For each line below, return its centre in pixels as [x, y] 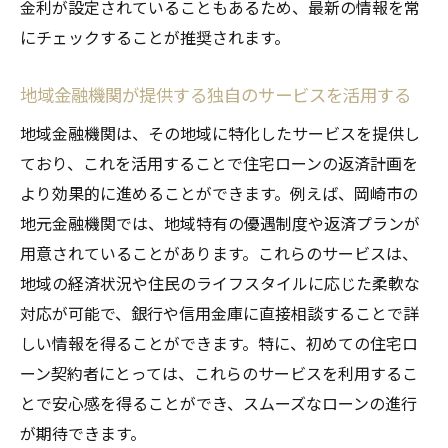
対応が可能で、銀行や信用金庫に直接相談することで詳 [219, 312]
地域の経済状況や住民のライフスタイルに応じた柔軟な [220, 282]
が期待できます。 [83, 432]
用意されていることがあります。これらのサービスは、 [219, 252]
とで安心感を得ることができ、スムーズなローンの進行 [218, 402]
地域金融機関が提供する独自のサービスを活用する [215, 94]
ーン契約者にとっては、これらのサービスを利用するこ [219, 372]
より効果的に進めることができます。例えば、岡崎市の [219, 192]
